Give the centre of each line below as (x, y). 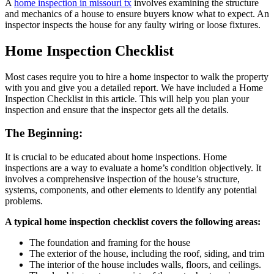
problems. (24, 201)
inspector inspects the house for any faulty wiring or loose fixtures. (133, 24)
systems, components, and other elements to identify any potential (131, 190)
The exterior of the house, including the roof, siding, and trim (147, 254)
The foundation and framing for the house (110, 243)
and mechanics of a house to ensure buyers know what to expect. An (137, 13)
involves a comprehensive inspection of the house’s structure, (122, 179)
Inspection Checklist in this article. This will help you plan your (127, 98)
